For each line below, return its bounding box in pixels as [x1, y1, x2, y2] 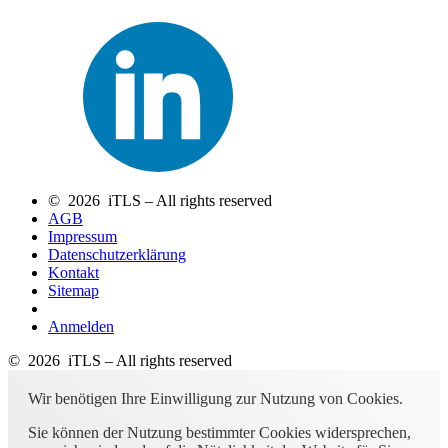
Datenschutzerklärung [48, 245, 186, 263]
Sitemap [48, 281, 99, 299]
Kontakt [48, 263, 99, 281]
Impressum [48, 227, 117, 245]
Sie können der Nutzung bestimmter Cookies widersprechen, [28, 423, 411, 441]
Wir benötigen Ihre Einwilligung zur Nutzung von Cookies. [28, 389, 403, 407]
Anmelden [48, 317, 114, 335]
